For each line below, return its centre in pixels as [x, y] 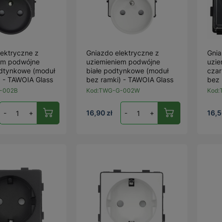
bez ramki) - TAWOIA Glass [130, 80]
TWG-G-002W [119, 90]
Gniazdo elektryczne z [123, 53]
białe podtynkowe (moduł [128, 71]
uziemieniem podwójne [123, 62]
